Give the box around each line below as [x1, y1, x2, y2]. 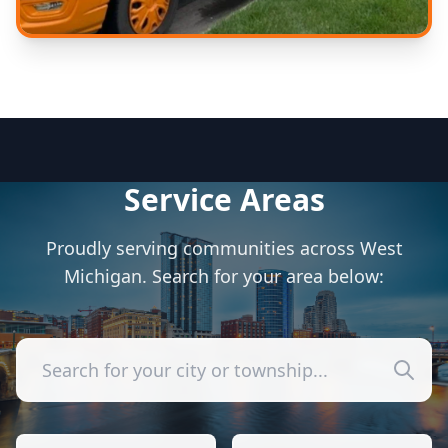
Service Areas [123, 179, 325, 220]
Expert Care [44, 58, 161, 85]
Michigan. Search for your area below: [64, 264, 384, 288]
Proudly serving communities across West [45, 236, 403, 260]
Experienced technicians [44, 86, 208, 105]
